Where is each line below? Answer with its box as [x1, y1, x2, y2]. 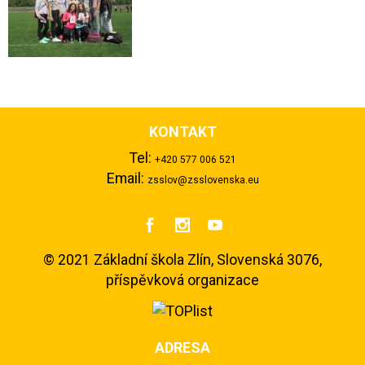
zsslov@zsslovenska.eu [147, 174, 259, 186]
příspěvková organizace [106, 271, 259, 288]
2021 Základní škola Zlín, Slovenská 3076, [55, 251, 322, 268]
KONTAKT [148, 123, 217, 140]
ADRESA [155, 339, 210, 357]
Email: [106, 169, 147, 187]
